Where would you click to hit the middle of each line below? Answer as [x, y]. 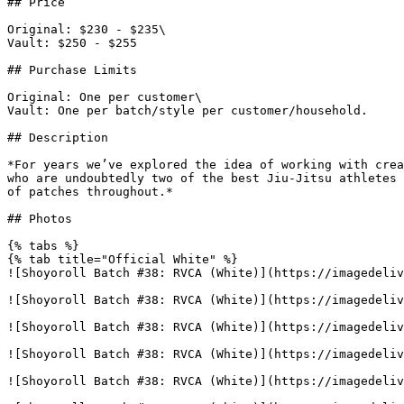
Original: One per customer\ [105, 97]
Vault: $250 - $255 [72, 43]
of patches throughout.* [90, 192]
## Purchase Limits [72, 70]
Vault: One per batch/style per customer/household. [188, 110]
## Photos [40, 219]
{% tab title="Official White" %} [123, 259]
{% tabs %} [43, 246]
